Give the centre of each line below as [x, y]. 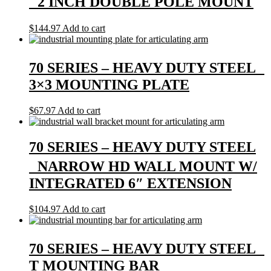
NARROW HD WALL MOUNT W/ [143, 166]
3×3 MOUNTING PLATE [109, 84]
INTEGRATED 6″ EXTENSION [130, 183]
